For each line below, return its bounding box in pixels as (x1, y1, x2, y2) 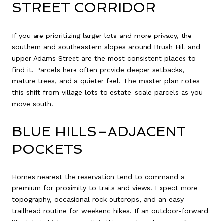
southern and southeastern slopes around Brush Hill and (12, 43, 200, 51)
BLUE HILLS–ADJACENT (12, 123, 186, 140)
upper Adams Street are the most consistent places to (12, 54, 196, 63)
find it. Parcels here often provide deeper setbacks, (12, 66, 184, 74)
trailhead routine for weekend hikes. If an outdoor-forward (12, 207, 208, 215)
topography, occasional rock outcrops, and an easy (12, 195, 184, 204)
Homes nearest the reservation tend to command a (12, 173, 184, 181)
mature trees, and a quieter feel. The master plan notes (12, 77, 200, 85)
